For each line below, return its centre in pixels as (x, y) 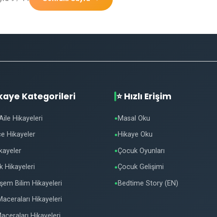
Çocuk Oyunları (141, 151)
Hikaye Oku (135, 135)
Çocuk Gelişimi (141, 167)
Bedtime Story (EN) (148, 183)
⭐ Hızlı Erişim (144, 97)
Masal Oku (134, 118)
